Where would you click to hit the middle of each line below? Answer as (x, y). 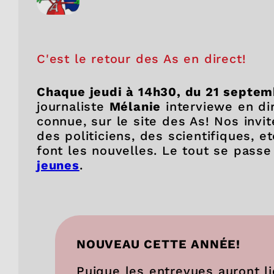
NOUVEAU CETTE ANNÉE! (158, 244)
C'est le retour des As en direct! (142, 58)
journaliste (73, 106)
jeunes (58, 165)
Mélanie (135, 106)
